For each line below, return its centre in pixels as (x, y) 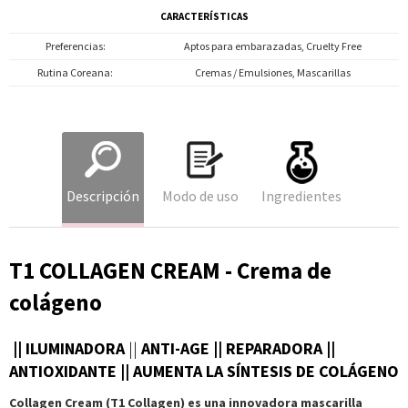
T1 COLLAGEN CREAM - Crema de (170, 270)
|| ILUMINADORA (69, 348)
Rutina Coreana (74, 72)
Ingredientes (301, 196)
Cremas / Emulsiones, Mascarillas (272, 72)
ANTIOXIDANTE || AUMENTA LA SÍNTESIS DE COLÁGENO (204, 371)
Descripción (103, 196)
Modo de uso (200, 196)
